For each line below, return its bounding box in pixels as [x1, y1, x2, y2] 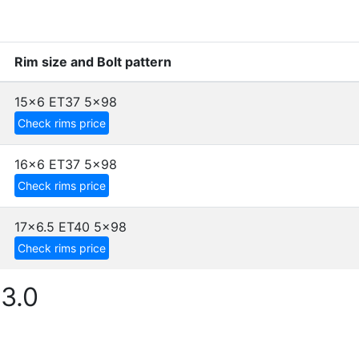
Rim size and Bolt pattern [14, 54, 171, 70]
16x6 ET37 [14, 156, 80, 172]
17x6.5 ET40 [14, 219, 90, 235]
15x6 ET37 [14, 94, 80, 110]
